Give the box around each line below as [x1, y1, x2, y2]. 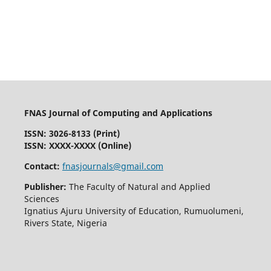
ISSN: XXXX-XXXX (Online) [24, 139, 131, 151]
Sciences [24, 192, 59, 204]
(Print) [93, 127, 120, 139]
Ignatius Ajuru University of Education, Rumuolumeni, [24, 204, 244, 217]
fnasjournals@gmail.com [62, 160, 163, 172]
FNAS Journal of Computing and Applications [24, 106, 212, 119]
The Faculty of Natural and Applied [66, 180, 211, 192]
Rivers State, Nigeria [24, 217, 107, 229]
